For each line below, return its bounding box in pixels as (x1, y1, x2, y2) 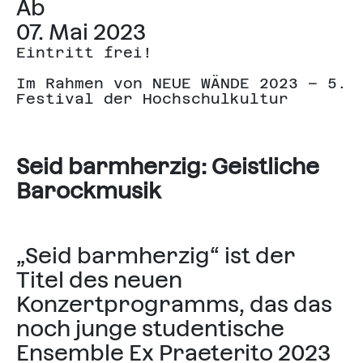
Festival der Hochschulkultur (16, 89, 288, 107)
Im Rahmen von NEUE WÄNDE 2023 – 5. (16, 74, 347, 92)
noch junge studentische (16, 315, 284, 341)
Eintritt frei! (16, 43, 152, 61)
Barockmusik (16, 177, 161, 203)
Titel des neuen (16, 267, 182, 293)
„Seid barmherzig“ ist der (16, 242, 296, 268)
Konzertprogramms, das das (16, 291, 332, 317)
